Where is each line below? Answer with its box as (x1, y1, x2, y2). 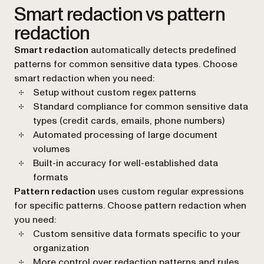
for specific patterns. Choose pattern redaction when (14, 199, 246, 212)
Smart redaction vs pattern (14, 1, 226, 28)
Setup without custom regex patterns (33, 85, 196, 99)
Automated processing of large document (33, 128, 217, 141)
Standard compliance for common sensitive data (33, 100, 248, 113)
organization (33, 241, 89, 255)
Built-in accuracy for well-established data (33, 156, 218, 170)
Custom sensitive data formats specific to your (33, 227, 240, 240)
